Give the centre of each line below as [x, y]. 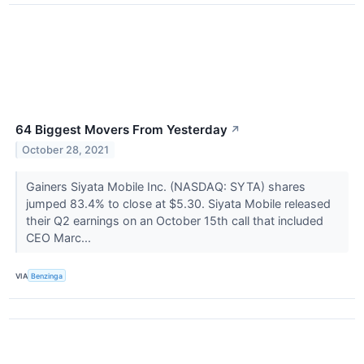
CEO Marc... [60, 238]
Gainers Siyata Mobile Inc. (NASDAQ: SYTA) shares [165, 187]
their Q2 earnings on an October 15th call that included [174, 221]
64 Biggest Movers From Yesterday [121, 130]
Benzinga [47, 275]
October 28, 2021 [66, 150]
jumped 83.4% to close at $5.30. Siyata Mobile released [178, 204]
